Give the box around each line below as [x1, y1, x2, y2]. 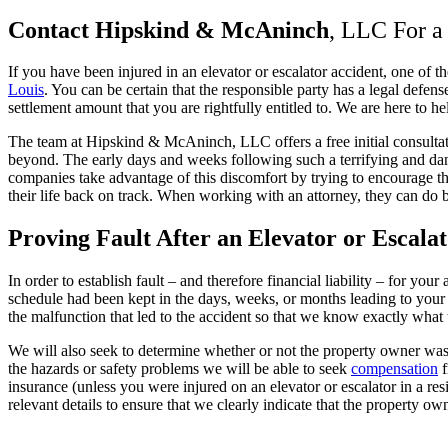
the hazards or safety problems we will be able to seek [8, 360, 351, 378]
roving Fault [23, 225, 151, 252]
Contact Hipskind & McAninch [8, 16, 329, 43]
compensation [351, 360, 438, 378]
